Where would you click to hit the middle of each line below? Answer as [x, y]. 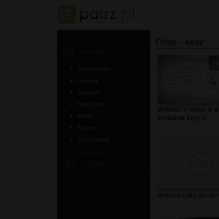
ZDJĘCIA [93, 165]
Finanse [88, 81]
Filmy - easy [179, 42]
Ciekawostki [93, 69]
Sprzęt [86, 128]
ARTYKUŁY [95, 52]
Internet [88, 92]
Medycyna [91, 104]
